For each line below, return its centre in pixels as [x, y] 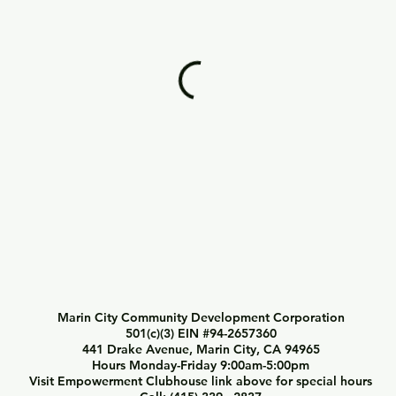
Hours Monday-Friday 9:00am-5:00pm [201, 365]
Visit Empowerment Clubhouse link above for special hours [201, 381]
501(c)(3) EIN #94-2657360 [201, 333]
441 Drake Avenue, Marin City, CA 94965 [201, 349]
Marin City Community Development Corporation [201, 317]
